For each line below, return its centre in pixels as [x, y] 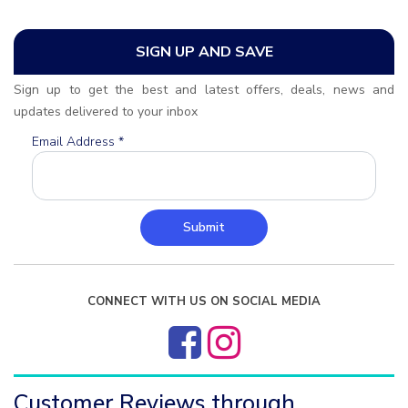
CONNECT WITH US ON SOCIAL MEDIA [204, 301]
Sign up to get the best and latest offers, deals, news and [204, 89]
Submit [204, 227]
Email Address [75, 141]
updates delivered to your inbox [106, 111]
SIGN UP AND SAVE [204, 51]
